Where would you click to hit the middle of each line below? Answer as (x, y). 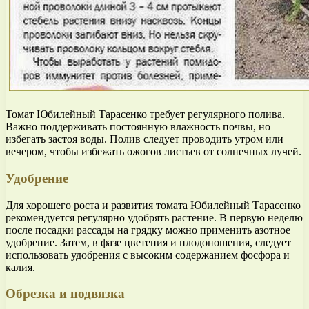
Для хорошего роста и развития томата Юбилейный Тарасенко (153, 205)
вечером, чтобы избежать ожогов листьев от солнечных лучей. (153, 152)
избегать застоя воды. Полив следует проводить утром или (144, 139)
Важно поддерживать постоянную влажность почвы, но (138, 127)
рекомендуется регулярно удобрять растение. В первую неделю (154, 217)
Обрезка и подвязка (65, 294)
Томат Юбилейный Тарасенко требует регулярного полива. (145, 114)
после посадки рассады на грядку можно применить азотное (148, 230)
